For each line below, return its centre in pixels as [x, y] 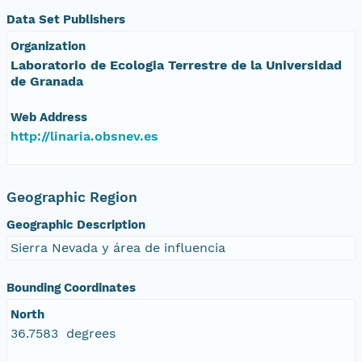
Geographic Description [76, 224]
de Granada [47, 81]
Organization [48, 46]
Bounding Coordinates [71, 287]
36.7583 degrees [63, 333]
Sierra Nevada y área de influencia [118, 247]
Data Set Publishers [66, 19]
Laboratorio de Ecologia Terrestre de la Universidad [176, 65]
